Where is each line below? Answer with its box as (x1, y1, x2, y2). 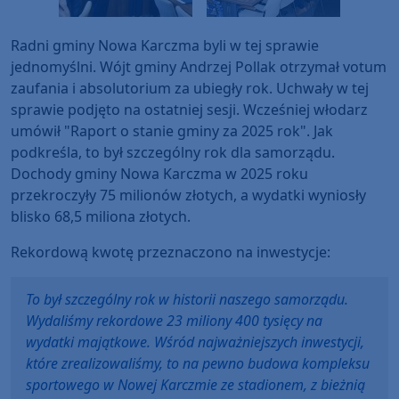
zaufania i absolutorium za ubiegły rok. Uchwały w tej (11, 78, 369, 99)
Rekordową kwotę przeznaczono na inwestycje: (11, 242, 330, 263)
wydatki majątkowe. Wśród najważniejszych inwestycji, (26, 332, 364, 353)
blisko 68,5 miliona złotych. (11, 207, 191, 227)
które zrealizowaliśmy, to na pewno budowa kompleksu (26, 354, 370, 374)
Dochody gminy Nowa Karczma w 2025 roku (11, 164, 308, 184)
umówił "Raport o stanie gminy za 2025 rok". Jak (11, 121, 333, 142)
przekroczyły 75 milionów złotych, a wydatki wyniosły (11, 185, 366, 206)
